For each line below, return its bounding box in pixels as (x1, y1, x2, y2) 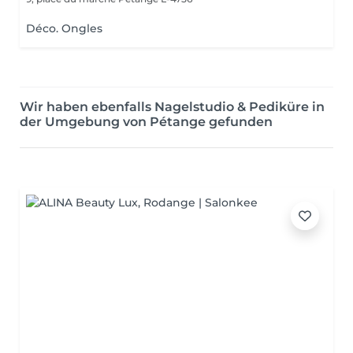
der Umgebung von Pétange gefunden (20, 114, 273, 129)
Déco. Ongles (26, 21, 102, 35)
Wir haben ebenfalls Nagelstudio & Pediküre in (20, 99, 325, 114)
